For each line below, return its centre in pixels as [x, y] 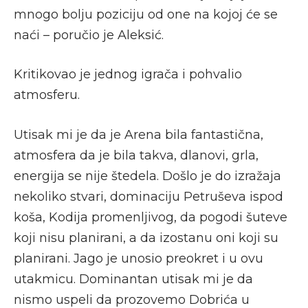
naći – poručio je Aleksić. [89, 35]
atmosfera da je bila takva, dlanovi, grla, [136, 155]
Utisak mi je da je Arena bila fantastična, [139, 134]
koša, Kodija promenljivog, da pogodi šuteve [151, 217]
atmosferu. [47, 95]
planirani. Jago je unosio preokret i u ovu [139, 258]
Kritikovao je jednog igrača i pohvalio [128, 75]
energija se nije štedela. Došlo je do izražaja [147, 176]
